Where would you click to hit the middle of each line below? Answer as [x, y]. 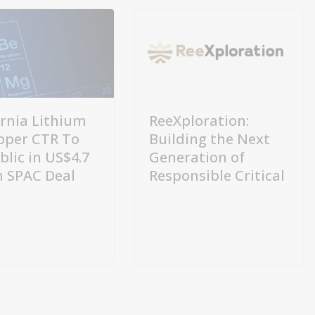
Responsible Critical [217, 175]
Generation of [197, 157]
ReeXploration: [199, 120]
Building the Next [210, 139]
